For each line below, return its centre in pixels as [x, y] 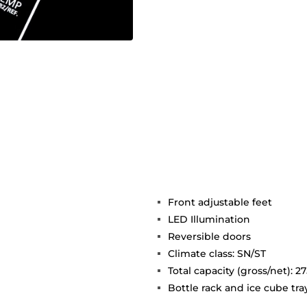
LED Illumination [209, 220]
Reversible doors [209, 237]
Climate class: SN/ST [217, 254]
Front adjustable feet [220, 202]
